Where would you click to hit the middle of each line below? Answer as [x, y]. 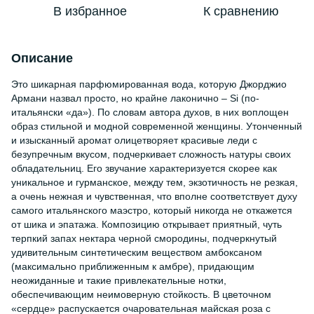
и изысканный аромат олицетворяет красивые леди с [134, 140]
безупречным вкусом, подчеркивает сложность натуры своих [151, 154]
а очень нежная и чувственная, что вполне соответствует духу [154, 196]
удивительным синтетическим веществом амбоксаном [137, 252]
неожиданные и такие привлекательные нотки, [119, 280]
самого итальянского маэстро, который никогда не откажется [152, 210]
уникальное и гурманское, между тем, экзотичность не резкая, [155, 182]
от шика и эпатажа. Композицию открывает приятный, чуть [146, 224]
